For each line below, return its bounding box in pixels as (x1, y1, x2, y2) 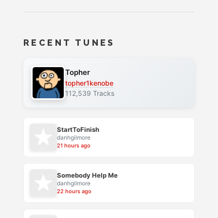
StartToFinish (57, 126, 99, 134)
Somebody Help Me (57, 171, 118, 180)
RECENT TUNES (23, 37, 115, 48)
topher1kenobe (65, 79, 113, 88)
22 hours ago (57, 188, 91, 195)
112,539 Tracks (65, 89, 114, 98)
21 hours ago (57, 142, 91, 149)
